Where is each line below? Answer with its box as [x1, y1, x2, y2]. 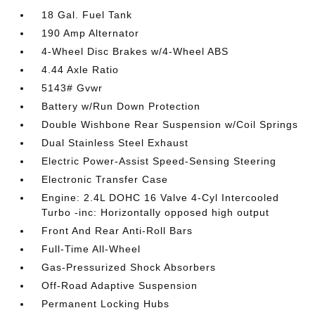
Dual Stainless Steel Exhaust [41, 137, 189, 148]
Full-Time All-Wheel [41, 243, 141, 255]
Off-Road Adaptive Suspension [41, 280, 198, 291]
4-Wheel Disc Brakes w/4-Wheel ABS [41, 46, 229, 57]
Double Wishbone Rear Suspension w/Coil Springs [41, 119, 299, 130]
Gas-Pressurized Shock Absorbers [41, 262, 217, 273]
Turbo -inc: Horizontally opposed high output [41, 207, 270, 218]
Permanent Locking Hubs [41, 298, 170, 309]
